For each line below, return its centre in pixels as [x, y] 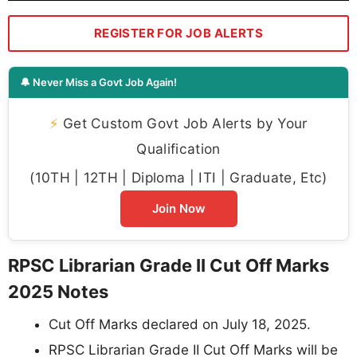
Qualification [178, 148]
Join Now [178, 208]
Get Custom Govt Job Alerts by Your [183, 123]
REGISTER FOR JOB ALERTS [178, 33]
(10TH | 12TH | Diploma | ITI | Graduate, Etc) [178, 177]
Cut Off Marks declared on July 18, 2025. [180, 324]
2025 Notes [58, 291]
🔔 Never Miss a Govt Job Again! [98, 82]
